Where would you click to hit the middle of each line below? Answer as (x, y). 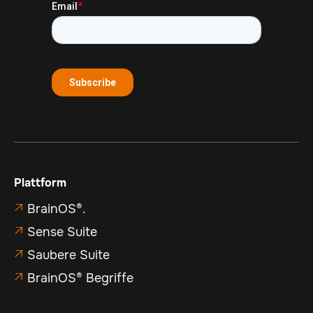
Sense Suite (62, 232)
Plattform (40, 182)
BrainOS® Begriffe (80, 278)
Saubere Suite (68, 255)
